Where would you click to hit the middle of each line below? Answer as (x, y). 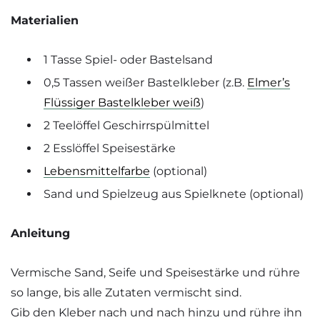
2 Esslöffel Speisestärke (110, 149)
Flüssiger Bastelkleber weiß (122, 103)
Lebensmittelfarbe (97, 171)
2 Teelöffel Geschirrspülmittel (126, 126)
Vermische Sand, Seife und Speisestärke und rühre (155, 272)
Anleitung (40, 234)
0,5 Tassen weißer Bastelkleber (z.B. (145, 83)
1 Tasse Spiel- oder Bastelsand (128, 60)
